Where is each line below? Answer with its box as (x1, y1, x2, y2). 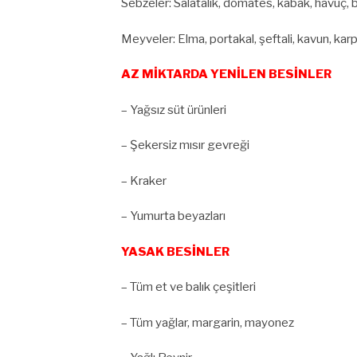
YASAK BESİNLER (121, 244, 229, 259)
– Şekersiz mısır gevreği (121, 138, 249, 153)
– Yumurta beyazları (121, 209, 226, 224)
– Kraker (121, 173, 167, 188)
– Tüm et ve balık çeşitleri (121, 280, 256, 295)
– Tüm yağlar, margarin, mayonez (121, 315, 294, 330)
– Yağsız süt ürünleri (121, 102, 226, 117)
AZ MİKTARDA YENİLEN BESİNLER (121, 67, 331, 82)
